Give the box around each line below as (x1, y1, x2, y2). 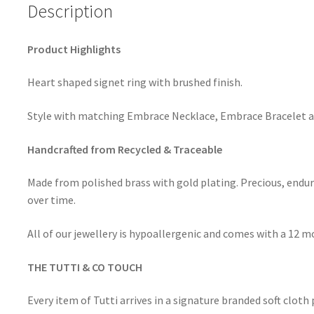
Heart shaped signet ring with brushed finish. (27, 75, 243, 90)
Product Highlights (27, 41, 121, 56)
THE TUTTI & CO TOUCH (27, 259, 142, 274)
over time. (27, 193, 76, 207)
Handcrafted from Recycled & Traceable (27, 142, 222, 156)
